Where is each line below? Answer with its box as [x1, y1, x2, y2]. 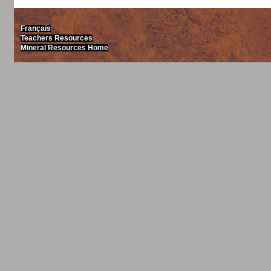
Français [20, 24, 51, 32]
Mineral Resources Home [20, 44, 108, 51]
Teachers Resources [20, 34, 93, 42]
